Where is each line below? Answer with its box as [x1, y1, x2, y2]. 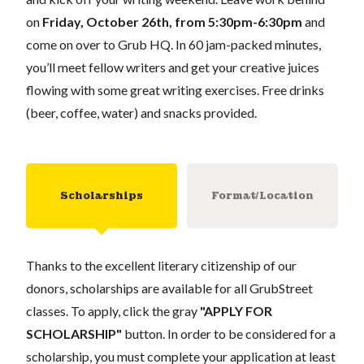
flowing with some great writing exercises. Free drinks [26, 81, 324, 97]
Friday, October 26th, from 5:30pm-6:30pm [42, 13, 302, 29]
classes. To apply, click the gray [26, 302, 200, 318]
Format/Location [211, 188, 314, 202]
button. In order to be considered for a [122, 325, 336, 341]
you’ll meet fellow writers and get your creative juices [26, 58, 319, 75]
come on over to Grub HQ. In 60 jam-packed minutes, [26, 36, 321, 52]
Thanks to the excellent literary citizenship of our [26, 257, 297, 273]
